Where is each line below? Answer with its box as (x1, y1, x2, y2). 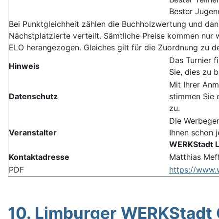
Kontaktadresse (9, 152, 69, 162)
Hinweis (9, 61, 40, 71)
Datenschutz (9, 91, 58, 102)
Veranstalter (9, 128, 57, 138)
